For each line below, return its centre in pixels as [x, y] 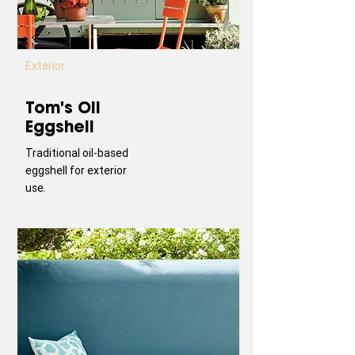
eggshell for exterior [76, 170]
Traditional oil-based [77, 153]
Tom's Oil [63, 107]
